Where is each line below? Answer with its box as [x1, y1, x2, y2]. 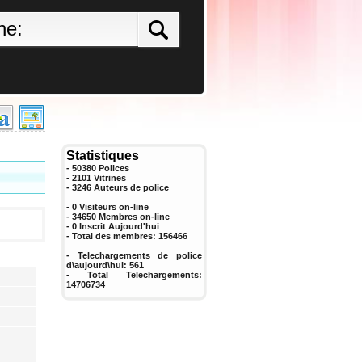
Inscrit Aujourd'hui [77, 221, 159, 231]
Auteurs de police [94, 183, 169, 192]
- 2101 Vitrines [66, 173, 126, 183]
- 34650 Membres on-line [66, 212, 170, 221]
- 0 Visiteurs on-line [66, 202, 149, 212]
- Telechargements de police [66, 250, 202, 260]
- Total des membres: [66, 231, 158, 241]
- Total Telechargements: [66, 270, 202, 280]
